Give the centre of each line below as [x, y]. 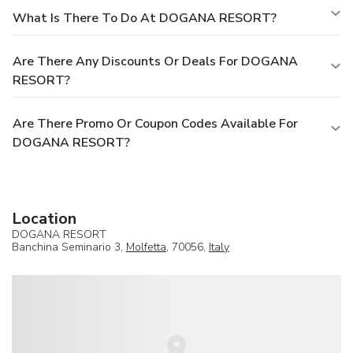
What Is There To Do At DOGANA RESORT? [145, 18]
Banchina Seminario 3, [69, 247]
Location [44, 218]
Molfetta [146, 247]
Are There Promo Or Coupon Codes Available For [155, 123]
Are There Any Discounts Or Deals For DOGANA [155, 61]
